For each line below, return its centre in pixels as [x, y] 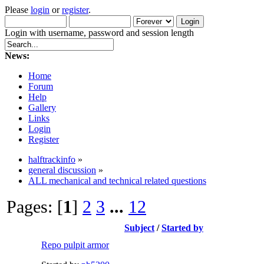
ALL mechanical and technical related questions [117, 181]
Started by [182, 228]
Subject [139, 228]
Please [18, 10]
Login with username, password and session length [99, 33]
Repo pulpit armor [75, 245]
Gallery [42, 108]
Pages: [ [35, 207]
